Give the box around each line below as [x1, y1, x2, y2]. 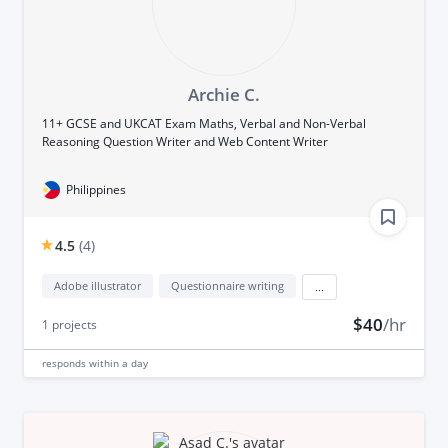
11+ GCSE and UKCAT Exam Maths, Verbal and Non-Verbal [41, 114, 366, 132]
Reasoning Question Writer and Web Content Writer [41, 132, 328, 150]
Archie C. [187, 82, 260, 106]
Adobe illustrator [53, 277, 141, 293]
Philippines [65, 180, 126, 198]
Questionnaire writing [170, 277, 284, 293]
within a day [88, 355, 148, 370]
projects [48, 315, 97, 333]
